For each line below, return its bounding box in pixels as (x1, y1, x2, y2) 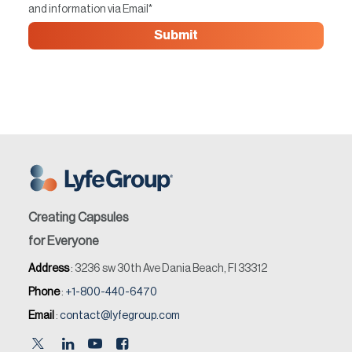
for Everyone (28, 235, 99, 247)
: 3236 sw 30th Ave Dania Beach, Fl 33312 (69, 263, 267, 274)
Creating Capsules (28, 211, 129, 224)
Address (28, 263, 69, 274)
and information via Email (28, 4, 148, 15)
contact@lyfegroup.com (60, 310, 180, 321)
